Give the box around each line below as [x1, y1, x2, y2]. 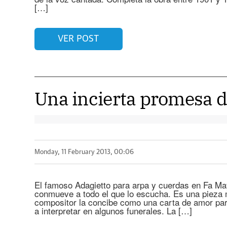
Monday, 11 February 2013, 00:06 [34, 148, 134, 156]
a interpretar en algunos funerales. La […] [34, 204, 192, 217]
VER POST [58, 34, 99, 44]
